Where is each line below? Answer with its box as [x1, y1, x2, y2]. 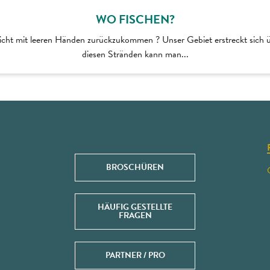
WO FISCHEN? [95, 10, 175, 28]
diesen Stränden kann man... [81, 46, 189, 61]
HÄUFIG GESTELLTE [98, 200, 172, 213]
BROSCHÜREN [106, 160, 164, 174]
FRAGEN [118, 209, 152, 222]
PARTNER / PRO [105, 248, 165, 262]
